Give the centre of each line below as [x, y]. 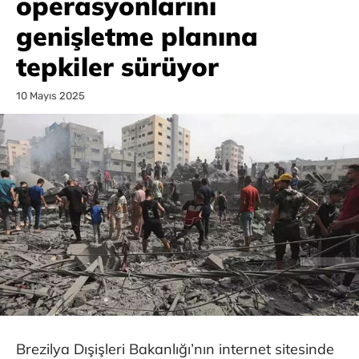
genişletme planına [137, 36]
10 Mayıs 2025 [50, 96]
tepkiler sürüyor [117, 67]
